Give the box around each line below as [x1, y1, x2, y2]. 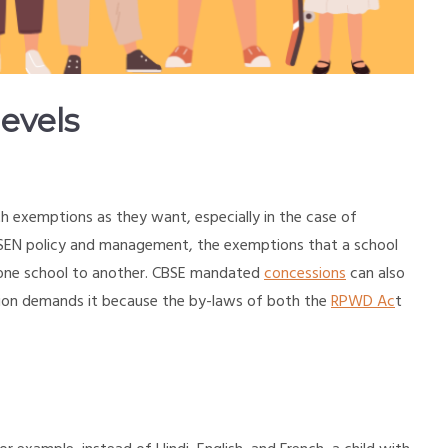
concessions [264, 260, 346, 287]
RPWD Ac [331, 288, 395, 315]
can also [346, 260, 405, 287]
